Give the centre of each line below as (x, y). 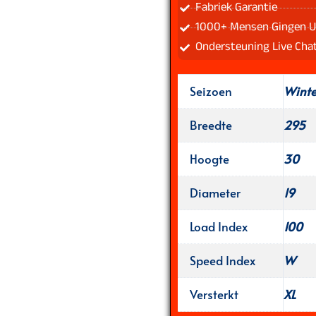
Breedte (211, 124)
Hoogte (209, 158)
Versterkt (214, 294)
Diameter (215, 192)
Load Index (218, 226)
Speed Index (222, 260)
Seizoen (211, 91)
